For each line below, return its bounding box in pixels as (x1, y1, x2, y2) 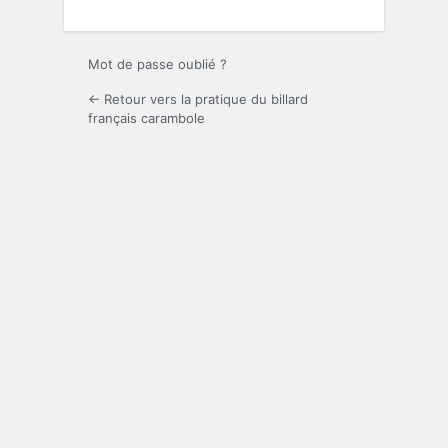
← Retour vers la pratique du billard (88, 90, 308, 107)
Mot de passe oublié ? (88, 55, 227, 72)
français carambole (88, 109, 205, 126)
